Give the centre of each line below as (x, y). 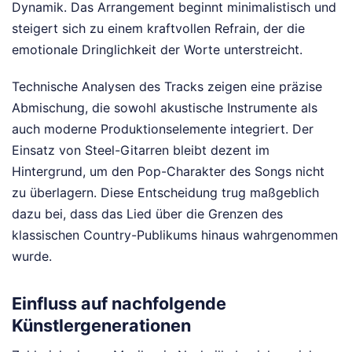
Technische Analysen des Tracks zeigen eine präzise (167, 86)
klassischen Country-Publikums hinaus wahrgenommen (175, 235)
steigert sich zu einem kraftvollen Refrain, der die (158, 28)
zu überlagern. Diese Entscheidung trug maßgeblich (165, 192)
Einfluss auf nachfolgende (119, 304)
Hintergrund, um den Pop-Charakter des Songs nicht (168, 171)
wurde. (32, 256)
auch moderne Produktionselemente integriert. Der (163, 128)
